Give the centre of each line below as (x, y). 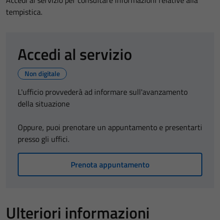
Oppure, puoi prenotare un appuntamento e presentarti (110, 127)
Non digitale (42, 73)
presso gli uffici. (43, 139)
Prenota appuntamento (110, 165)
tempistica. (24, 12)
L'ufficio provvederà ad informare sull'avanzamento (103, 92)
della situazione (44, 104)
